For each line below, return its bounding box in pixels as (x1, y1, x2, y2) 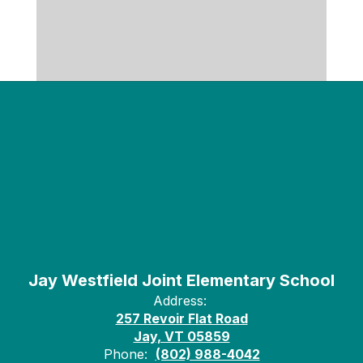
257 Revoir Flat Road (115, 310, 248, 327)
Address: (152, 293, 207, 309)
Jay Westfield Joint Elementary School (28, 271, 335, 290)
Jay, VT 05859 (133, 328, 230, 344)
